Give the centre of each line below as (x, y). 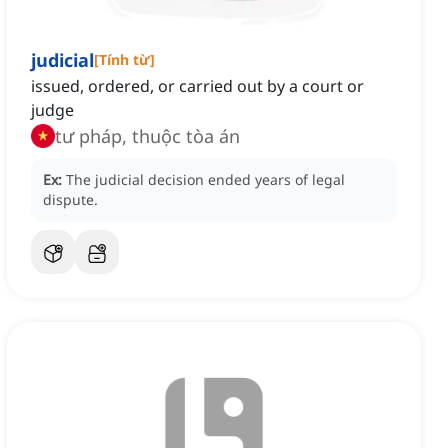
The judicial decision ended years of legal (205, 180)
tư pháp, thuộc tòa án (147, 136)
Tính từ (124, 60)
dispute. (70, 200)
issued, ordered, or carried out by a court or (197, 86)
